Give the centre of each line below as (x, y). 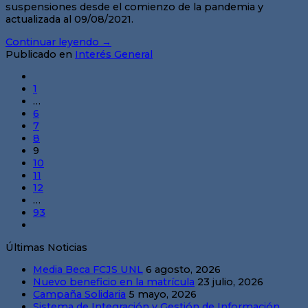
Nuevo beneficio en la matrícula (114, 282)
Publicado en (40, 54)
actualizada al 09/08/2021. (69, 20)
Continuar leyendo (54, 42)
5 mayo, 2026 (163, 295)
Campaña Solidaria (79, 295)
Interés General (114, 54)
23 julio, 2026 (230, 282)
